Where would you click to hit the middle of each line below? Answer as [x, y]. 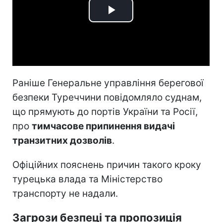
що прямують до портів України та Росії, [105, 111]
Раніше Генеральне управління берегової [108, 83]
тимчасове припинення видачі [103, 126]
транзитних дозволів [62, 140]
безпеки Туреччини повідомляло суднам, [107, 97]
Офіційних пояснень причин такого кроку [107, 165]
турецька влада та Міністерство [87, 179]
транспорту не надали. [65, 193]
